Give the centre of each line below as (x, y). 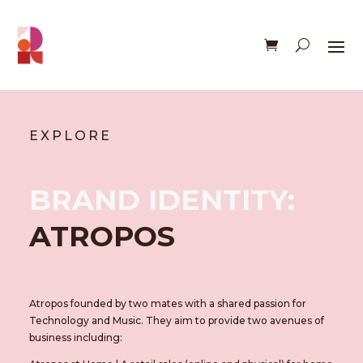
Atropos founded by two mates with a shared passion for (167, 303)
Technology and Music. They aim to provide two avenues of (176, 320)
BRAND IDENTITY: (162, 199)
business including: (77, 337)
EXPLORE (70, 135)
